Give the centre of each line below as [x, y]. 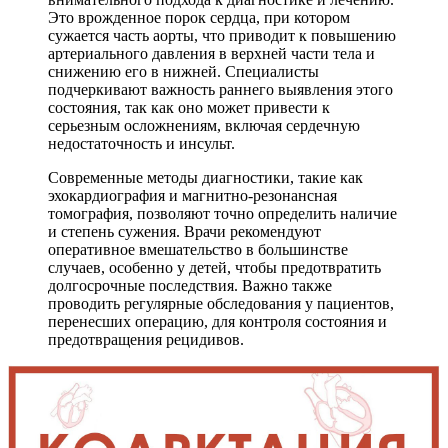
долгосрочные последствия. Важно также [190, 285]
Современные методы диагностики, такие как [205, 177]
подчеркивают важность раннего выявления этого [220, 89]
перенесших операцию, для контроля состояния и [217, 321]
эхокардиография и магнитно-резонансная [192, 195]
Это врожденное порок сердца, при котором [199, 17]
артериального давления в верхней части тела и [211, 53]
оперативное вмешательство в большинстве [198, 249]
